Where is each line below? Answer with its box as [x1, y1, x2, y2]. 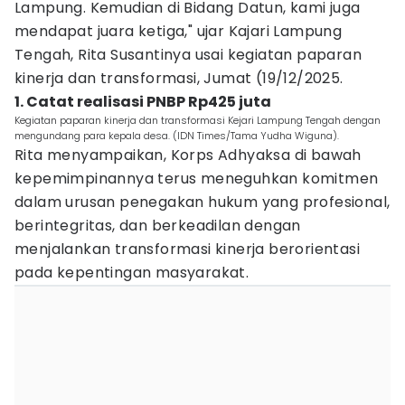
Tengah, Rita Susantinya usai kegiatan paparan [14, 44, 362, 65]
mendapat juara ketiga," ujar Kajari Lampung [14, 21, 343, 42]
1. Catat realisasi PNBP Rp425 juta [14, 91, 271, 112]
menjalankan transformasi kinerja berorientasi [14, 239, 360, 259]
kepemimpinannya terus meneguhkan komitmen [14, 168, 379, 189]
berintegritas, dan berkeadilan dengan [14, 215, 301, 236]
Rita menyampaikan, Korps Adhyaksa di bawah [14, 145, 362, 165]
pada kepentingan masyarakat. [14, 262, 250, 283]
